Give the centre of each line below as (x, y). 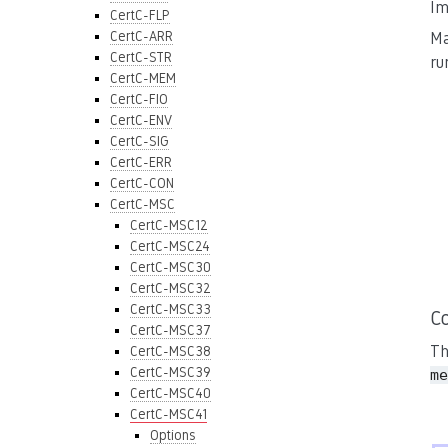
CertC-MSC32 (170, 288)
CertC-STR (141, 57)
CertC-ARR (141, 36)
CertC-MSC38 (170, 351)
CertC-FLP (140, 15)
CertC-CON (142, 183)
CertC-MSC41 (168, 414)
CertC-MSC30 (170, 267)
